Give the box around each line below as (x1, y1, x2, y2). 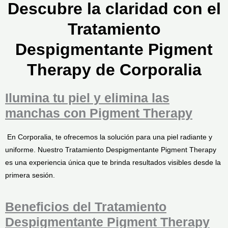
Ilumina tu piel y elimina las (5, 91, 169, 105)
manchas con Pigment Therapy (5, 106, 192, 120)
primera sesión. (5, 171, 55, 179)
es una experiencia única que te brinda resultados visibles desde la (5, 158, 221, 166)
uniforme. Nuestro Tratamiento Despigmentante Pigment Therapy (5, 146, 216, 154)
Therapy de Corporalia (26, 61, 202, 79)
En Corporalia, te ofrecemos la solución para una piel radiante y (5, 133, 212, 141)
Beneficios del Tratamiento (5, 199, 166, 214)
